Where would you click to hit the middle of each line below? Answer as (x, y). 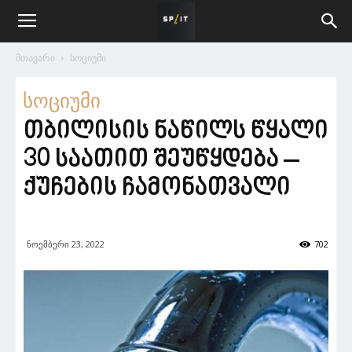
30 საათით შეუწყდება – (161, 160)
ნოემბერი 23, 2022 (66, 244)
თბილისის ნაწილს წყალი (176, 132)
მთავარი (35, 58)
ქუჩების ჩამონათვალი (157, 188)
